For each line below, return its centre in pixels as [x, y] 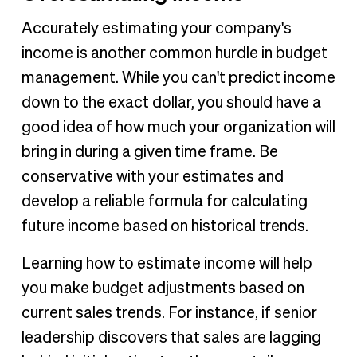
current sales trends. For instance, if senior [169, 314]
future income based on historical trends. [165, 227]
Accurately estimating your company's [156, 29]
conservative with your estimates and [152, 177]
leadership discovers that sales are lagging [171, 338]
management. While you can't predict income [178, 78]
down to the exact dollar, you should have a [171, 103]
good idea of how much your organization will [178, 128]
